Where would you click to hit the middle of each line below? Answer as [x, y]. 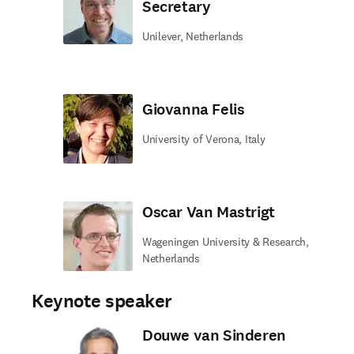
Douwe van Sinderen [214, 335]
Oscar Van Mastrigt [209, 212]
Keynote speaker [102, 301]
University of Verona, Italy [204, 139]
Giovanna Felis [194, 109]
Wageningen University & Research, [226, 242]
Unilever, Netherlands [193, 36]
